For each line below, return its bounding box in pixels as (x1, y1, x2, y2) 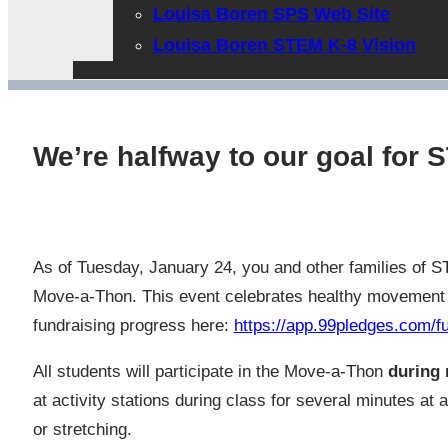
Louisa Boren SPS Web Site (153, 4, 390, 25)
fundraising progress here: (32, 316, 234, 336)
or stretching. (32, 420, 137, 440)
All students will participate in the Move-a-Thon (32, 362, 388, 382)
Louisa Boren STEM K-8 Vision (153, 35, 416, 56)
